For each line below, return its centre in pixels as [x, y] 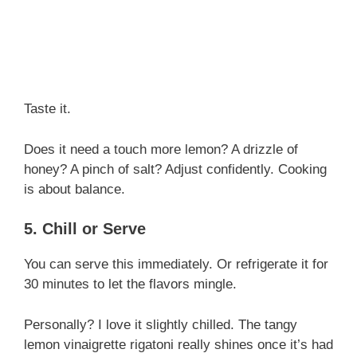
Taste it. [47, 109]
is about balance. [75, 189]
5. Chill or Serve [85, 229]
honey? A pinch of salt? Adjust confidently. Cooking [175, 169]
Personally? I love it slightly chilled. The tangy [161, 324]
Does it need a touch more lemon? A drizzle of [161, 149]
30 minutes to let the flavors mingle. [130, 284]
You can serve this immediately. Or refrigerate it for [176, 265]
